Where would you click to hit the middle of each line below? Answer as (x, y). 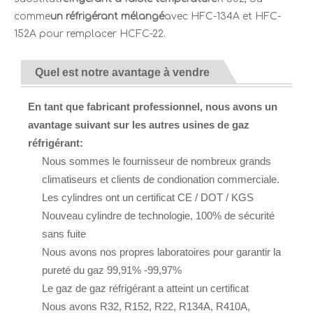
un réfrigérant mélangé (107, 17)
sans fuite (64, 234)
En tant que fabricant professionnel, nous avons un (153, 107)
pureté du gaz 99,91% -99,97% (112, 270)
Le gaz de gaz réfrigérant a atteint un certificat (145, 289)
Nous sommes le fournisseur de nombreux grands (156, 161)
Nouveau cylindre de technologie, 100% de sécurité (158, 216)
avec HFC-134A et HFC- (223, 17)
